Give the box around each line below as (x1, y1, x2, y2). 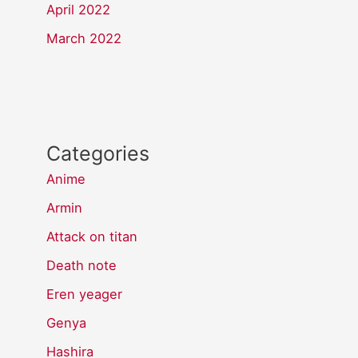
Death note (46, 257, 117, 273)
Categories (46, 141, 150, 165)
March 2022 (46, 30, 122, 46)
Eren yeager (46, 285, 123, 302)
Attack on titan (46, 228, 138, 245)
